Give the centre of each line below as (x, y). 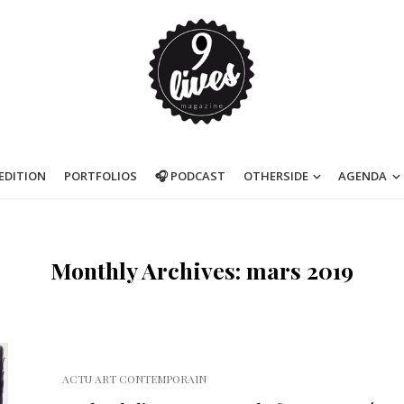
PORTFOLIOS (100, 176)
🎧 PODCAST (190, 176)
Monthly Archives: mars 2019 (202, 270)
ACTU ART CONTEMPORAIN (134, 379)
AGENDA (363, 176)
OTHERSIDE (275, 176)
